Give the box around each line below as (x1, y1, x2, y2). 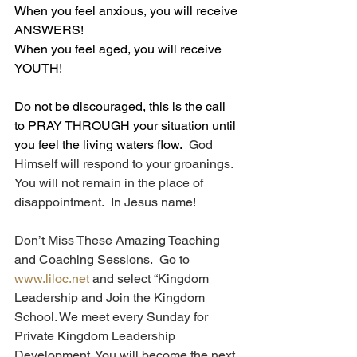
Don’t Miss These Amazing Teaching (14, 233, 223, 248)
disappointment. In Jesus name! (14, 194, 196, 210)
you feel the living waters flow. (14, 137, 182, 152)
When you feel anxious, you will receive (14, 3, 241, 18)
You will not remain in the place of (14, 175, 206, 190)
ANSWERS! (14, 22, 84, 37)
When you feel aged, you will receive (14, 41, 225, 57)
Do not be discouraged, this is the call (14, 99, 229, 114)
